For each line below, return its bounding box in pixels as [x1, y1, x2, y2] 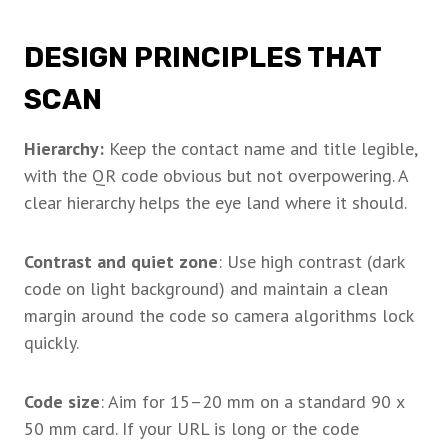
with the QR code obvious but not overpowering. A [24, 164, 408, 188]
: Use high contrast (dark [218, 250, 404, 274]
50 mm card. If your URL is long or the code [24, 417, 359, 441]
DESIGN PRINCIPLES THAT [24, 41, 381, 75]
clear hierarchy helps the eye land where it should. [24, 191, 407, 215]
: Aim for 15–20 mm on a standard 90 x [100, 390, 404, 414]
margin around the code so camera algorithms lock [24, 304, 413, 328]
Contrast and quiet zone [24, 250, 218, 274]
